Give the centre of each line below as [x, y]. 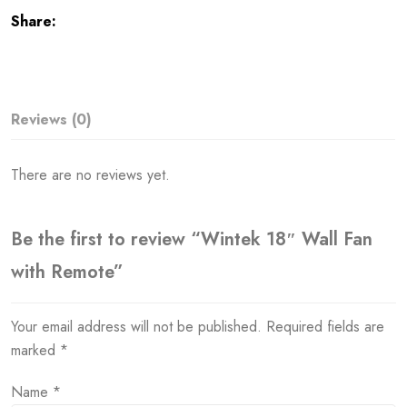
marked [36, 350]
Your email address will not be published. [137, 326]
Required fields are [326, 326]
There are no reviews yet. [91, 174]
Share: [34, 21]
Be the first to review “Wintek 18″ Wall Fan [192, 239]
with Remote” [68, 272]
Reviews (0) [52, 119]
